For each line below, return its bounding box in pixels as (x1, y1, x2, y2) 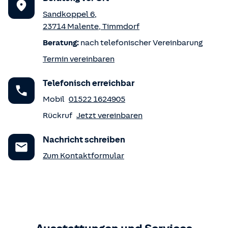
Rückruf (43, 111, 72, 120)
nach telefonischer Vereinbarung (79, 38, 203, 47)
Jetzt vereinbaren (76, 111, 142, 120)
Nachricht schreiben (43, 135, 125, 145)
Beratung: (43, 38, 79, 47)
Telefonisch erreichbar (43, 78, 134, 88)
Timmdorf (102, 22, 139, 31)
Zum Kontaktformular (43, 151, 124, 160)
